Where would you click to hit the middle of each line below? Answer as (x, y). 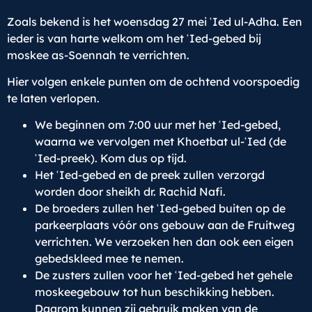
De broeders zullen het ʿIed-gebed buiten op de (160, 209)
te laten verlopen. (53, 98)
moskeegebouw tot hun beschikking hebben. (155, 292)
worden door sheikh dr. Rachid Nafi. (130, 192)
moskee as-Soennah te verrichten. (98, 55)
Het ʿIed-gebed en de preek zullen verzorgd (150, 175)
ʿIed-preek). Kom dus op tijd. (111, 158)
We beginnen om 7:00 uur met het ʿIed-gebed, (158, 125)
